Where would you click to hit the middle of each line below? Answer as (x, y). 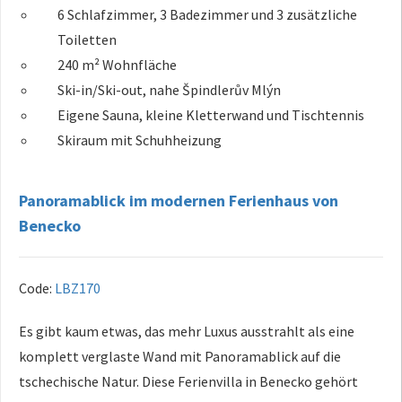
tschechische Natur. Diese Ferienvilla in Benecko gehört (188, 381)
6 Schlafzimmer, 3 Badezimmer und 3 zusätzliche (208, 14)
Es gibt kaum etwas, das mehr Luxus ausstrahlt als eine (187, 331)
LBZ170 (78, 288)
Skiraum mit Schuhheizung (140, 140)
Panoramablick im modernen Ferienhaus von (179, 200)
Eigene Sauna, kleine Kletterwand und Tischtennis (211, 114)
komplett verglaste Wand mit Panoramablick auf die (180, 356)
